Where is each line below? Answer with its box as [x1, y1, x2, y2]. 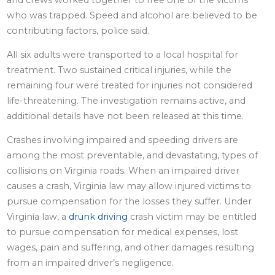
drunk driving [69, 211, 128, 223]
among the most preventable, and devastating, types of [7, 150, 258, 161]
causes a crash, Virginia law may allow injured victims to [7, 180, 252, 192]
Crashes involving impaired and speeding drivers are [7, 134, 239, 146]
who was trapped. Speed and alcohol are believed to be [7, 9, 258, 21]
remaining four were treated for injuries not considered [7, 80, 253, 91]
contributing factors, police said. [7, 25, 150, 36]
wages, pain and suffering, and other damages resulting [7, 242, 255, 254]
